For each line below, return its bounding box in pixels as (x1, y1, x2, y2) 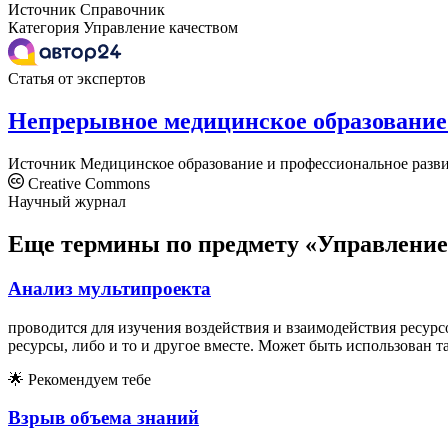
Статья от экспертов (8, 70, 146, 88)
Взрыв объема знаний (8, 407, 199, 429)
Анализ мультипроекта (8, 277, 211, 299)
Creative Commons (24, 174, 150, 192)
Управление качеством (83, 19, 238, 37)
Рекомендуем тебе (24, 370, 151, 388)
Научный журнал (8, 192, 126, 210)
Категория (8, 19, 79, 37)
